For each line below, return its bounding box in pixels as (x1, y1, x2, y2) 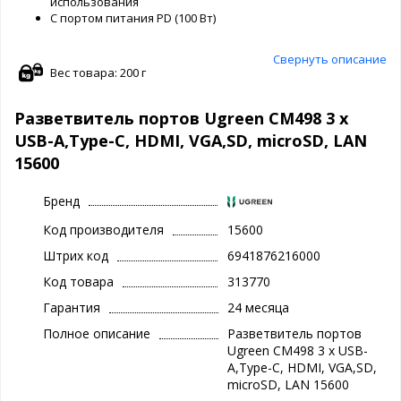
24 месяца (226, 299, 289, 317)
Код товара (43, 273, 114, 291)
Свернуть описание (273, 50, 387, 67)
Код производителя (43, 221, 164, 239)
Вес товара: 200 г (50, 64, 146, 81)
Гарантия (43, 299, 100, 317)
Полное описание (43, 325, 150, 343)
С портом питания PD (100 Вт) (50, 9, 216, 26)
